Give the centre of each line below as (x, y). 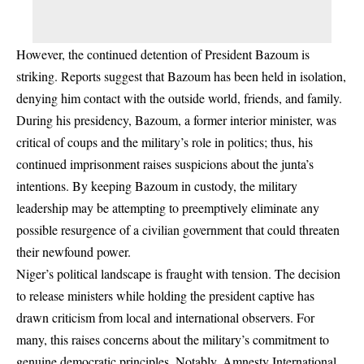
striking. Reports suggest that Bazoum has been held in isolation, (181, 76)
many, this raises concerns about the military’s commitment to (173, 339)
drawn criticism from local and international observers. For (165, 317)
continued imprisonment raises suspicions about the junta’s (165, 163)
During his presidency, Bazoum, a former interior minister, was (176, 119)
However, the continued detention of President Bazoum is (163, 54)
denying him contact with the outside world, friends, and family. (179, 97)
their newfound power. (74, 251)
